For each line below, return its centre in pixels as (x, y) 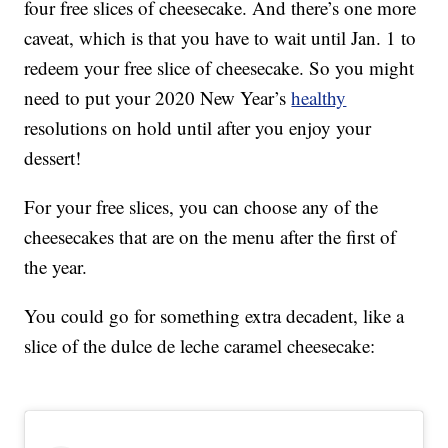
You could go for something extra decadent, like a (214, 315)
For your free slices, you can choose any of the (201, 206)
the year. (56, 266)
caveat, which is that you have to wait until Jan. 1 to (220, 37)
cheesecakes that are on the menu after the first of (210, 236)
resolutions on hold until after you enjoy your (198, 127)
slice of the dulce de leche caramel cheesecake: (200, 345)
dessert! (53, 157)
